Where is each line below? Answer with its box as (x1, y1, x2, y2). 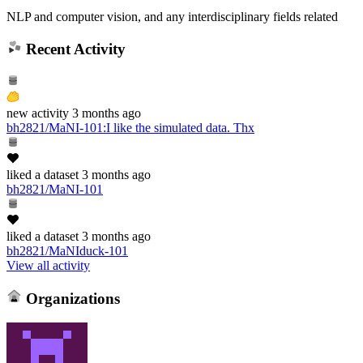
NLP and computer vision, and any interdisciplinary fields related (6, 9, 338, 23)
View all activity (6, 258, 90, 272)
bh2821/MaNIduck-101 (6, 243, 128, 258)
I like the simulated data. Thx (106, 120, 254, 135)
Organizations (21, 289, 120, 307)
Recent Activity (21, 41, 126, 58)
